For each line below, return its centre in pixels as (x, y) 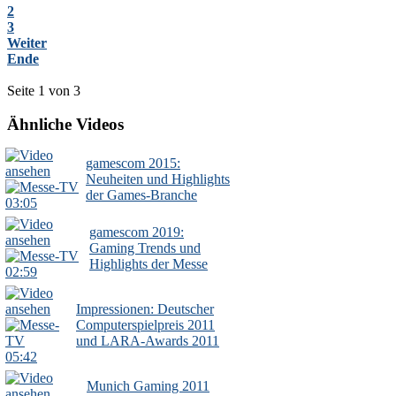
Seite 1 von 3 (44, 90)
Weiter (27, 42)
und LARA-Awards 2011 (148, 341)
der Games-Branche (141, 195)
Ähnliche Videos (65, 125)
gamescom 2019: (137, 232)
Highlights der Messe (148, 264)
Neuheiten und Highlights (158, 179)
